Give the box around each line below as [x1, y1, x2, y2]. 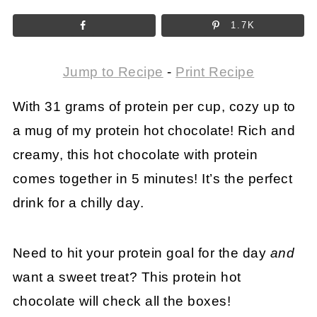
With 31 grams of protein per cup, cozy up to [12, 98, 296, 114]
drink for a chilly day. [12, 195, 144, 210]
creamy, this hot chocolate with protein [12, 146, 258, 162]
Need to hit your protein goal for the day [12, 245, 270, 260]
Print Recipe [175, 64, 255, 79]
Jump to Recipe [62, 64, 163, 79]
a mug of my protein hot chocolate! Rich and [12, 122, 296, 138]
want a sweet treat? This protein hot [12, 269, 241, 284]
